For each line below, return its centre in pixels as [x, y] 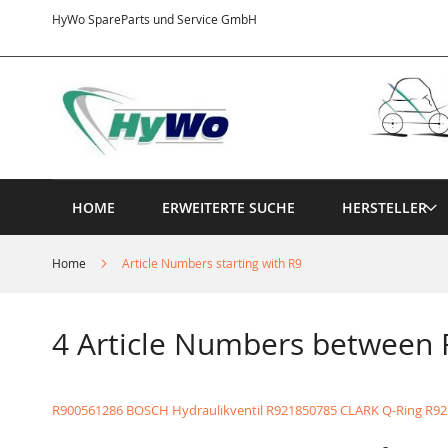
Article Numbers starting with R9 [212, 262]
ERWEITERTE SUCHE [228, 207]
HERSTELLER [384, 207]
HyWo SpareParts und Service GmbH [154, 19]
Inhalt [273, 54]
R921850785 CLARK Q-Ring [344, 409]
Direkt [274, 18]
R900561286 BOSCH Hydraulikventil [157, 409]
